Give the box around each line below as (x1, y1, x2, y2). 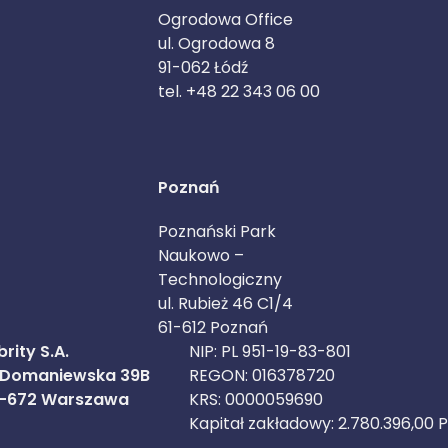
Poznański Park (158, 220, 276, 243)
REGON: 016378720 (189, 364, 335, 387)
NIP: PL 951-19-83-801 (189, 340, 351, 363)
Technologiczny (158, 268, 282, 291)
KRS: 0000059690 (189, 388, 323, 411)
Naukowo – (158, 244, 244, 267)
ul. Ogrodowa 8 (158, 32, 275, 55)
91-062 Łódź (158, 56, 248, 79)
